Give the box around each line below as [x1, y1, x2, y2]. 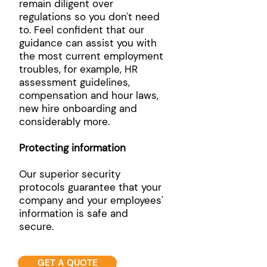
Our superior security [19, 167, 120, 181]
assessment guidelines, [19, 76, 130, 89]
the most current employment [19, 49, 163, 63]
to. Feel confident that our [19, 23, 144, 36]
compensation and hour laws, [19, 89, 159, 102]
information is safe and [19, 207, 128, 220]
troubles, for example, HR [19, 63, 138, 76]
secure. [19, 220, 54, 233]
